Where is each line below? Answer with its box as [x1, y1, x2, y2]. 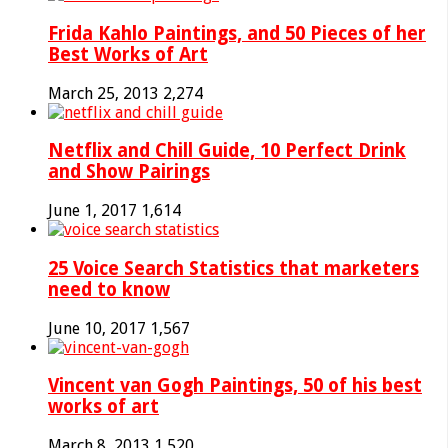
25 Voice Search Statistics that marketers [48, 257, 419, 279]
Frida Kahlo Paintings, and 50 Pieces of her [48, 22, 426, 44]
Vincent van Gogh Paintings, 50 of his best [48, 375, 422, 397]
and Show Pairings [48, 161, 210, 183]
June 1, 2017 [48, 201, 137, 221]
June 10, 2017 [48, 318, 146, 338]
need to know [48, 278, 170, 300]
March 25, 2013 [48, 83, 159, 103]
